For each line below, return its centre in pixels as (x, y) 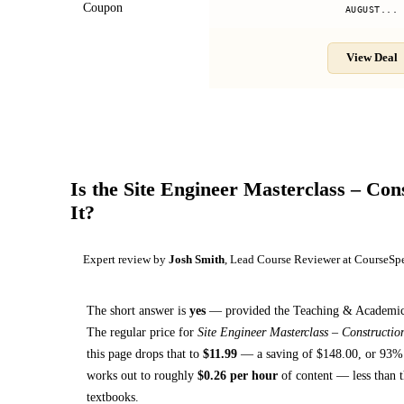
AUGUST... (372, 10)
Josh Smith (197, 259)
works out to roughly (142, 375)
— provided (240, 310)
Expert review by (126, 259)
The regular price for (142, 331)
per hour (252, 375)
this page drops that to (145, 353)
